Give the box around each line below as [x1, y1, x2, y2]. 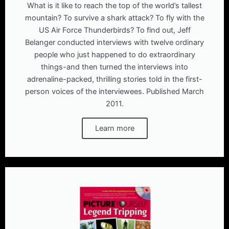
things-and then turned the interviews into [41, 62, 188, 72]
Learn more [95, 124, 134, 133]
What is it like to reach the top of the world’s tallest [27, 1, 202, 11]
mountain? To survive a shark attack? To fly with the [25, 13, 204, 23]
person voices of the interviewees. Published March [25, 87, 204, 97]
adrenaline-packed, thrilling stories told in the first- [27, 75, 202, 84]
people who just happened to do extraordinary [34, 50, 195, 60]
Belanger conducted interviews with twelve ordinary [25, 38, 204, 48]
